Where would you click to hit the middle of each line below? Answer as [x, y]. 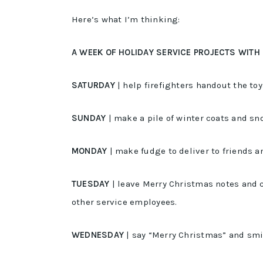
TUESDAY [91, 184]
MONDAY [90, 151]
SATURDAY [93, 85]
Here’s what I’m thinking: [126, 19]
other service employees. [124, 202]
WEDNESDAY [98, 235]
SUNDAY [89, 118]
